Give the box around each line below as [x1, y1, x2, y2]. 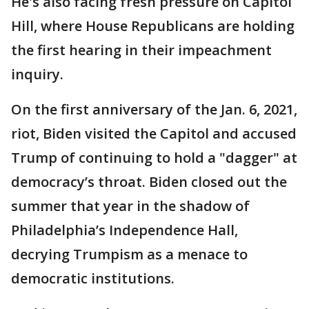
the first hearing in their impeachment [11, 41, 272, 59]
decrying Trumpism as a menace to [11, 245, 248, 263]
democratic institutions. [11, 269, 175, 288]
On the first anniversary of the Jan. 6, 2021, [11, 100, 297, 119]
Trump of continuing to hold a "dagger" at [11, 148, 297, 167]
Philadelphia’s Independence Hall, [11, 221, 238, 239]
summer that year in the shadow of [11, 197, 250, 215]
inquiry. [11, 65, 63, 83]
